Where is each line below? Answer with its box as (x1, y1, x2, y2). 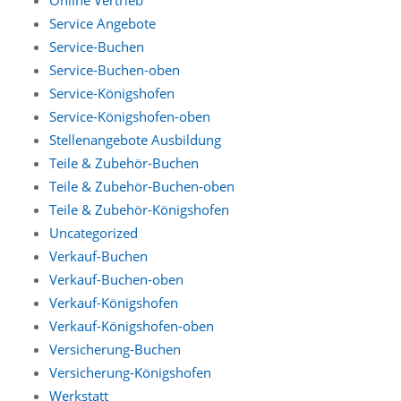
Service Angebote (49, 13, 156, 32)
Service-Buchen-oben (49, 60, 180, 79)
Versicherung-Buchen (49, 339, 181, 358)
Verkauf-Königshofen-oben (49, 316, 214, 335)
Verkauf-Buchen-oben (49, 269, 183, 288)
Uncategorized (49, 223, 138, 242)
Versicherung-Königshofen (49, 363, 211, 381)
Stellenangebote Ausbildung (49, 130, 221, 149)
